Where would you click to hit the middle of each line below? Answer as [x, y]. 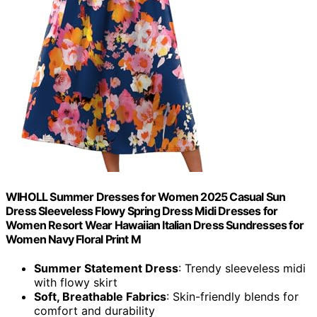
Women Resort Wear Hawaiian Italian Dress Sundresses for [155, 225]
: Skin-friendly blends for [232, 297]
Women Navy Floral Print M [73, 240]
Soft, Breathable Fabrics [100, 297]
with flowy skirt [76, 283]
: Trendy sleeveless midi [242, 269]
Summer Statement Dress [106, 269]
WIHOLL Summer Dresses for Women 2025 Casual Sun [146, 197]
